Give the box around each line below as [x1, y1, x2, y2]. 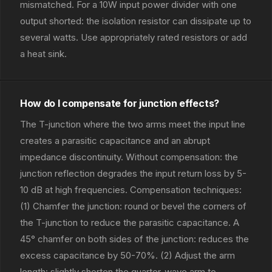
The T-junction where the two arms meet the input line [20, 118, 245, 130]
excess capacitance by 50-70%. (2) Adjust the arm [20, 250, 235, 261]
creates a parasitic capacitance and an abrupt [20, 135, 210, 146]
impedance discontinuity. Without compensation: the [20, 151, 238, 163]
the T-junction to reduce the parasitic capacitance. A [20, 217, 239, 228]
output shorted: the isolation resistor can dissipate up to [20, 15, 251, 27]
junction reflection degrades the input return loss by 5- [20, 168, 246, 179]
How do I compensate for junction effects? [20, 97, 219, 109]
